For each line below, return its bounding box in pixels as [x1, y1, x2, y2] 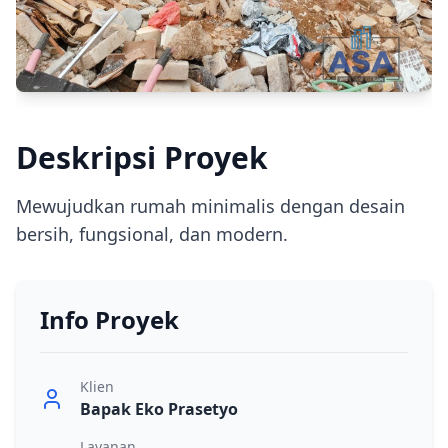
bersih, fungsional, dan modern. [16, 221, 288, 246]
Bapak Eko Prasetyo [80, 397, 238, 420]
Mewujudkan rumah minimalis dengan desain [16, 193, 405, 218]
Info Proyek [40, 302, 179, 336]
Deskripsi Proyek [16, 136, 268, 178]
